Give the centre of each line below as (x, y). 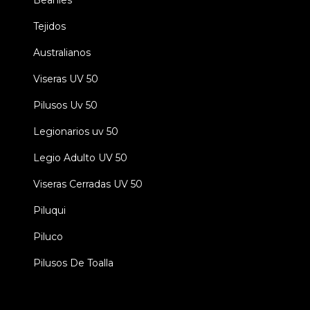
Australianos (62, 53)
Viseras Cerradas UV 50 (88, 184)
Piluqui (49, 211)
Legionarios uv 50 (76, 132)
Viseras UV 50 (66, 79)
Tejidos (49, 27)
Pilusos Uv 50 (65, 106)
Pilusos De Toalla (73, 263)
